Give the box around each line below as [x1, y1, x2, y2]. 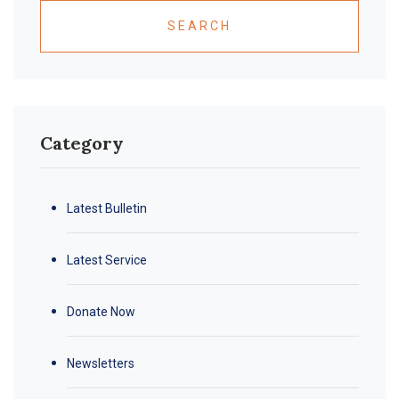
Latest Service [67, 252, 147, 267]
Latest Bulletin [67, 200, 147, 216]
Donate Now [67, 304, 135, 319]
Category [40, 131, 124, 154]
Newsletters [67, 355, 134, 370]
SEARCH [167, 18, 232, 33]
